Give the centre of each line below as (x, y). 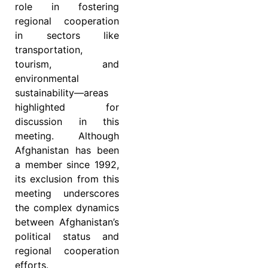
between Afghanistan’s (67, 222)
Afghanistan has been (67, 150)
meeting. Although (67, 135)
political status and (67, 236)
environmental (47, 78)
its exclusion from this (67, 179)
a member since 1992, (67, 164)
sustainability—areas (62, 92)
